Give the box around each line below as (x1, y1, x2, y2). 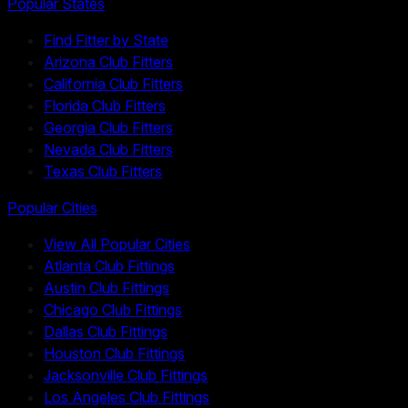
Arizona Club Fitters (44, 52, 173, 71)
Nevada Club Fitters (44, 139, 173, 158)
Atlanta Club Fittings (44, 256, 175, 275)
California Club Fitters (44, 74, 183, 93)
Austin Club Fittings (44, 278, 169, 297)
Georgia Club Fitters (44, 117, 173, 137)
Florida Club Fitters (44, 96, 166, 115)
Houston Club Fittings (44, 343, 185, 362)
